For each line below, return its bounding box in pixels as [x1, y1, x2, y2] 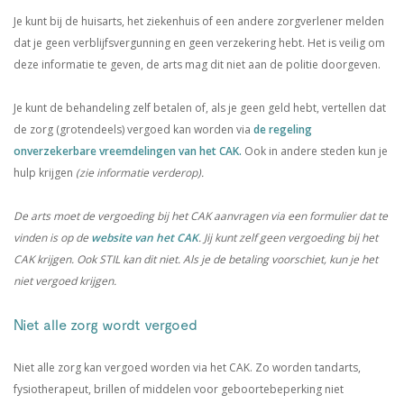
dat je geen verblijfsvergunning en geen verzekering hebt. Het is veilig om [14, 35, 385, 50]
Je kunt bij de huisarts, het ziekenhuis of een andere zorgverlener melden [14, 14, 384, 29]
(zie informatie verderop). [76, 165, 204, 180]
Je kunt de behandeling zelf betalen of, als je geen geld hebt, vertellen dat [14, 100, 386, 115]
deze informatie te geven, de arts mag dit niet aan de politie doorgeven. [14, 57, 381, 72]
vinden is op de [14, 230, 91, 245]
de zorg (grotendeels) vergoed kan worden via [14, 122, 253, 137]
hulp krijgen [14, 165, 76, 180]
